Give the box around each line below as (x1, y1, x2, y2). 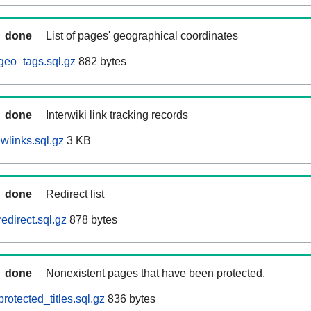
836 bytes (105, 293, 155, 305)
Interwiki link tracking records (46, 109, 188, 121)
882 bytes (76, 56, 126, 68)
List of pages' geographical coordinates (46, 30, 238, 42)
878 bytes (67, 214, 117, 226)
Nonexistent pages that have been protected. (46, 267, 265, 280)
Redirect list (46, 188, 104, 201)
